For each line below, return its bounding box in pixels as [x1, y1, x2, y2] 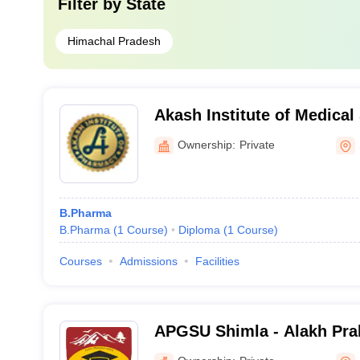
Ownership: [177, 137, 235, 151]
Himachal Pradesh [67, 35, 161, 47]
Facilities [194, 255, 239, 268]
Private [239, 137, 275, 151]
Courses [59, 255, 102, 268]
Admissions [119, 255, 178, 268]
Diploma [178, 223, 220, 236]
